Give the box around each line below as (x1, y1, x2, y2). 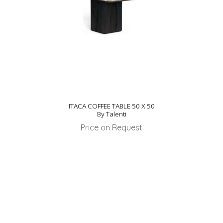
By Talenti (97, 110, 126, 119)
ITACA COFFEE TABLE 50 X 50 (68, 102, 155, 111)
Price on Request (81, 122, 142, 133)
